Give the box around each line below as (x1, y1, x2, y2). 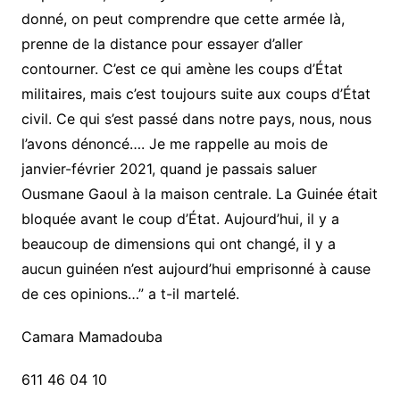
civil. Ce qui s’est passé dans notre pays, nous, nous (21, 109, 371, 128)
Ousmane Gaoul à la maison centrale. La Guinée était (21, 184, 378, 203)
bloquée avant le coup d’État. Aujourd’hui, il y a (21, 209, 339, 228)
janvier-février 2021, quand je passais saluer (21, 159, 317, 178)
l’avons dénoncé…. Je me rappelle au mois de (21, 134, 328, 153)
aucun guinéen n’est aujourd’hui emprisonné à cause (21, 259, 371, 278)
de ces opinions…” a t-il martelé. (21, 284, 239, 303)
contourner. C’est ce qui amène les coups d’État (21, 59, 343, 78)
